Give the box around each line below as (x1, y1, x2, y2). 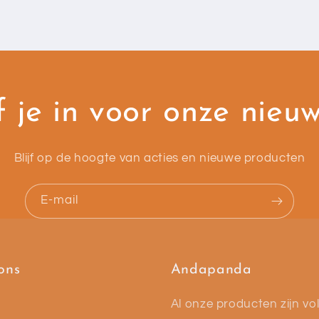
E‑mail (41, 194, 79, 207)
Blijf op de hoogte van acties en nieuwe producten (14, 151, 305, 164)
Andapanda (170, 263, 252, 278)
